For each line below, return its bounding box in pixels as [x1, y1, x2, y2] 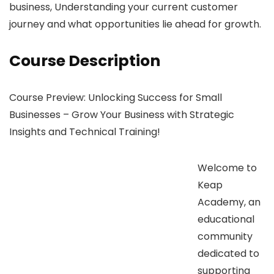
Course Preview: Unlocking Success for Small [9, 90, 222, 105]
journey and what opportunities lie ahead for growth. [9, 17, 261, 31]
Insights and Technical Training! [9, 124, 160, 139]
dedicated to [198, 246, 259, 261]
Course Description [9, 50, 160, 72]
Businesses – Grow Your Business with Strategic [9, 107, 234, 122]
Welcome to [198, 160, 257, 175]
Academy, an [198, 194, 261, 209]
